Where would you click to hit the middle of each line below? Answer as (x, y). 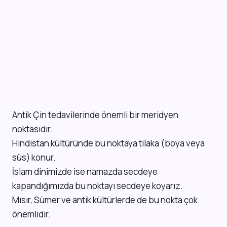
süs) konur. (34, 157)
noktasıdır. (32, 129)
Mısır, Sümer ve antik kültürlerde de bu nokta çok (105, 200)
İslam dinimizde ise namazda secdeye (85, 171)
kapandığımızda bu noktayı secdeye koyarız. (98, 185)
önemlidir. (31, 214)
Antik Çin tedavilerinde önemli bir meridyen (95, 115)
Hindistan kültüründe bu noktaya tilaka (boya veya (108, 143)
